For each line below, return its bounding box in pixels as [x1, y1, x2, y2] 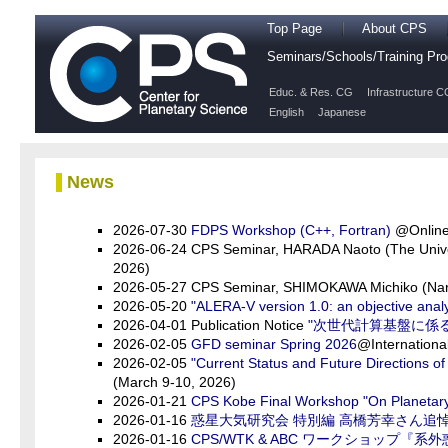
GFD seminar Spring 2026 [191, 336, 357, 352]
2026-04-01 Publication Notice [113, 317, 308, 333]
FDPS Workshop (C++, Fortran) [191, 222, 391, 238]
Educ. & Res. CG [269, 86, 353, 98]
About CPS [362, 22, 427, 36]
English [269, 106, 304, 118]
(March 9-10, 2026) [113, 374, 236, 390]
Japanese [318, 106, 366, 118]
